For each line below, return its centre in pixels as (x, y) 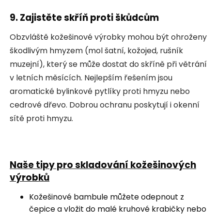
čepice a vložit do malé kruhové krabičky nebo (118, 209)
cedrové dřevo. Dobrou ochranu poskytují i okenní (105, 105)
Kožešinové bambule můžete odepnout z (107, 197)
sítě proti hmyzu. (41, 118)
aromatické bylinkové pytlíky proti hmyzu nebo (100, 91)
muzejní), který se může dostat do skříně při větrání (108, 64)
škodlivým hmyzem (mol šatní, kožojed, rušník (96, 50)
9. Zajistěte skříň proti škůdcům (84, 17)
